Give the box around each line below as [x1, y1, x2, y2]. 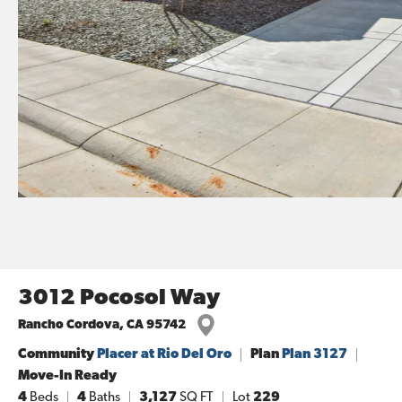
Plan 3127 [282, 348, 347, 362]
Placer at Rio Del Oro [97, 348, 232, 362]
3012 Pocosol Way [18, 287, 220, 310]
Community [18, 348, 97, 362]
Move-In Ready [18, 370, 117, 383]
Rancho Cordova [18, 318, 119, 332]
